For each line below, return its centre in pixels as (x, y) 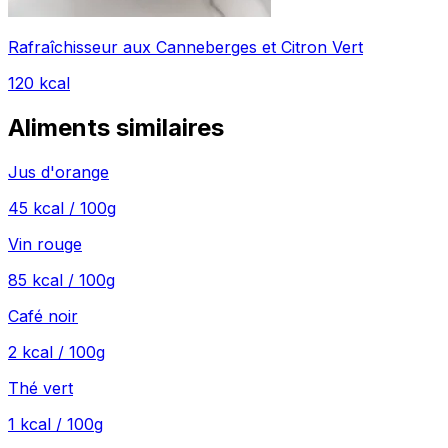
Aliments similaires (116, 128)
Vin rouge (45, 244)
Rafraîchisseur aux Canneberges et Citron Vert (185, 47)
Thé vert (40, 388)
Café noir (43, 316)
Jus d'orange (58, 172)
